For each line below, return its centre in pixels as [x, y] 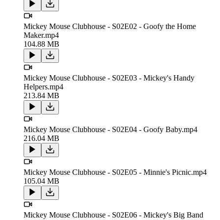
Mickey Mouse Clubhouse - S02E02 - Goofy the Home [110, 26]
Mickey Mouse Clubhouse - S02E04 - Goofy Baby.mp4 [110, 129]
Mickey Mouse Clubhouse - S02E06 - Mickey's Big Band [113, 215]
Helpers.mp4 [43, 86]
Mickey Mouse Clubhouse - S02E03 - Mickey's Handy [109, 78]
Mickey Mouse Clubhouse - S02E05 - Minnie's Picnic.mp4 [115, 172]
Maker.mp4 [41, 35]
